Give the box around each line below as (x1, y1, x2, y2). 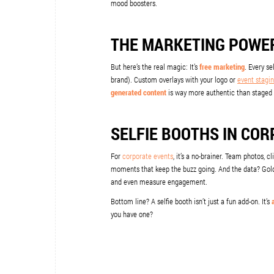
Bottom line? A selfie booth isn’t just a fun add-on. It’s (111, 196, 272, 207)
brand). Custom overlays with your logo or (111, 74, 237, 86)
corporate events (122, 150, 173, 162)
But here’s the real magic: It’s (111, 61, 199, 73)
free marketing (199, 61, 245, 73)
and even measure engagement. (111, 176, 207, 188)
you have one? (111, 209, 153, 220)
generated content (111, 87, 166, 98)
